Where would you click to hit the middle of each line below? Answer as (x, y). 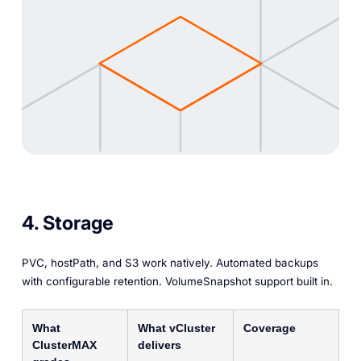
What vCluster (176, 328)
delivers (159, 345)
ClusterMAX (64, 345)
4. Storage (67, 223)
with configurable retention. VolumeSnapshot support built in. (177, 281)
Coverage (269, 328)
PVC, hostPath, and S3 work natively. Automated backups (170, 262)
